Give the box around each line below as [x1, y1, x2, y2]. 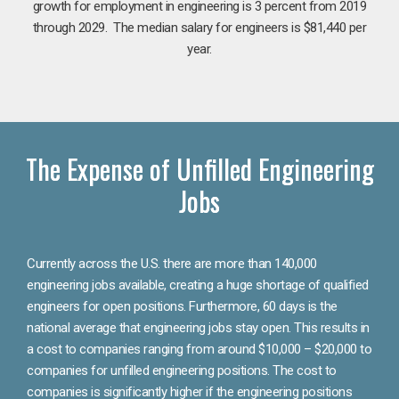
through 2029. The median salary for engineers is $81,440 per [32, 19, 367, 36]
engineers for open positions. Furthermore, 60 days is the [27, 297, 338, 314]
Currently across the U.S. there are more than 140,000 [27, 255, 317, 272]
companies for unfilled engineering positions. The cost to [27, 362, 337, 379]
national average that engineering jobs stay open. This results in [27, 319, 370, 336]
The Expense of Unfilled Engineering [25, 148, 374, 189]
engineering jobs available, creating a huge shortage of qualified [27, 276, 369, 293]
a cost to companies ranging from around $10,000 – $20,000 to [27, 340, 371, 357]
